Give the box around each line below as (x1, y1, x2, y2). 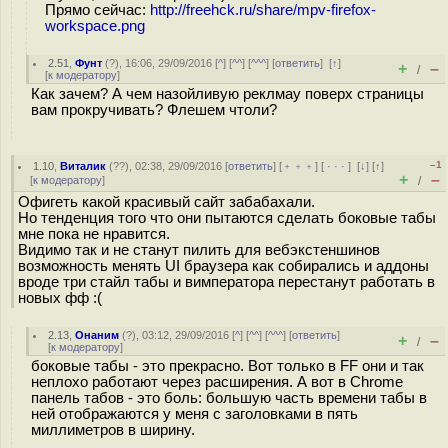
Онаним (75, 329, 120, 341)
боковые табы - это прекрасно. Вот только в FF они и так (31, 358, 424, 374)
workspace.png (45, 18, 145, 34)
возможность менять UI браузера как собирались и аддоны (18, 258, 429, 274)
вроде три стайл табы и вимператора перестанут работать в (18, 274, 435, 290)
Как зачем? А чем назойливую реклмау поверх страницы (31, 86, 424, 102)
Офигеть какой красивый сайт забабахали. (18, 194, 315, 210)
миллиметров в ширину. (31, 422, 195, 438)
